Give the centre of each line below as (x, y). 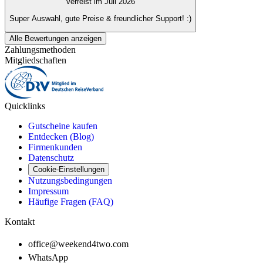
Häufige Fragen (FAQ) (71, 202)
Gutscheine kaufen (63, 126)
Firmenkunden (55, 147)
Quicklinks (25, 106)
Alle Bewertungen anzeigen (55, 39)
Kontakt (20, 222)
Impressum (48, 191)
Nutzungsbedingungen (70, 181)
